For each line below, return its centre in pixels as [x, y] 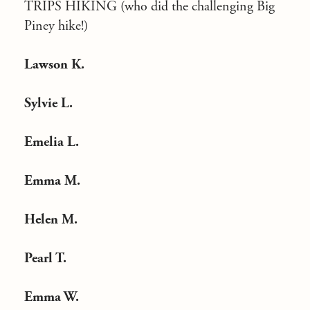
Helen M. [53, 220]
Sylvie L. [50, 103]
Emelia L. [53, 142]
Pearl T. [47, 258]
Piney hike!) [58, 26]
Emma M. [54, 181]
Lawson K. [56, 65]
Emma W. [53, 297]
